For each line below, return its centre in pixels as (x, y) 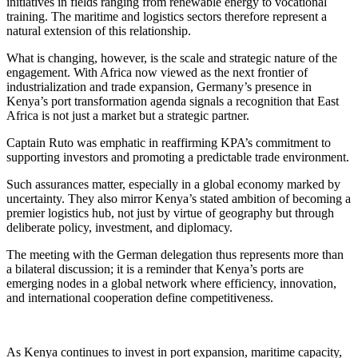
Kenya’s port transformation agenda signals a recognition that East (173, 101)
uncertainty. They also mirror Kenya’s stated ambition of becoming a (179, 198)
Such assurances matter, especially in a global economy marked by (173, 184)
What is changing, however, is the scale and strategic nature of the (172, 58)
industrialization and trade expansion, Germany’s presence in (159, 86)
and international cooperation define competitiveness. (140, 297)
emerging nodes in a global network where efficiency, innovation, (171, 283)
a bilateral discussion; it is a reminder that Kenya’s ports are (155, 268)
